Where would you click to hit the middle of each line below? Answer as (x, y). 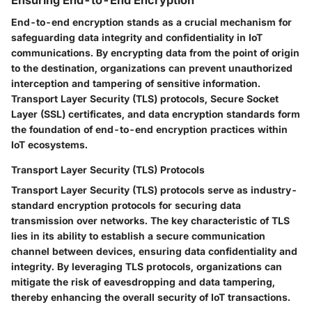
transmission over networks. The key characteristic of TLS (150, 221)
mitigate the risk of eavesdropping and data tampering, (143, 282)
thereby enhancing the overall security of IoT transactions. (151, 297)
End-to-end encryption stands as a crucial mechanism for (151, 22)
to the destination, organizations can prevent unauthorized (152, 68)
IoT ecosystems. (49, 145)
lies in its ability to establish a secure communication (138, 236)
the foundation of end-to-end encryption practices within (149, 130)
